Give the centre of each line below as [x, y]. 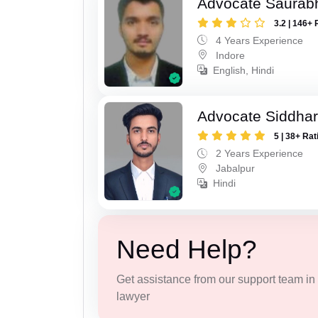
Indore [229, 55]
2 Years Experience [258, 154]
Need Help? [186, 249]
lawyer [133, 296]
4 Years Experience [258, 40]
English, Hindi [244, 70]
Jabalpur [234, 169]
